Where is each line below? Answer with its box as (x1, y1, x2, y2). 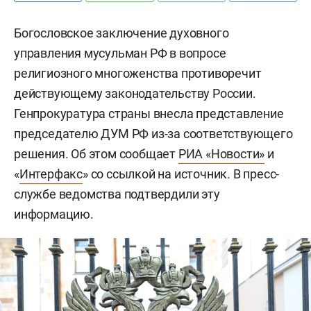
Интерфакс (19, 167, 83, 181)
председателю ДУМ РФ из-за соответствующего (14, 126, 293, 141)
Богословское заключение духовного (14, 26, 229, 40)
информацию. (14, 207, 94, 221)
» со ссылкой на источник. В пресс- (83, 167, 280, 181)
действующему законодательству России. (14, 86, 256, 101)
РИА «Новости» (178, 146, 265, 161)
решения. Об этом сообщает (14, 146, 178, 161)
